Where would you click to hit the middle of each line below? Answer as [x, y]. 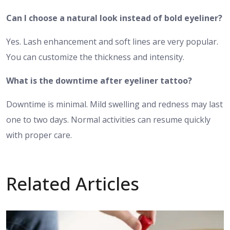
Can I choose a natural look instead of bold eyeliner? [114, 18]
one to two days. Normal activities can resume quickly [108, 120]
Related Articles [73, 184]
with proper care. [39, 135]
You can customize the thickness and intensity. [95, 57]
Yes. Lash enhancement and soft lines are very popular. [112, 42]
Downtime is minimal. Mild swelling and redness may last [114, 104]
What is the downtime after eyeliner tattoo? [99, 81]
